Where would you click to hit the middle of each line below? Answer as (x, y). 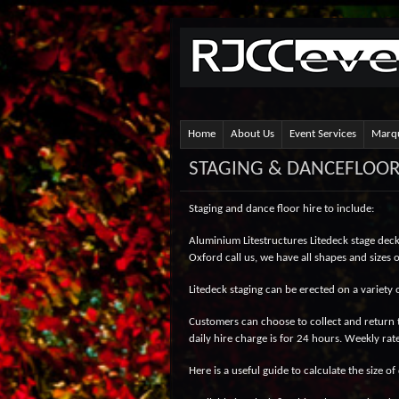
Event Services (323, 134)
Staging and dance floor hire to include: (281, 209)
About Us (252, 134)
